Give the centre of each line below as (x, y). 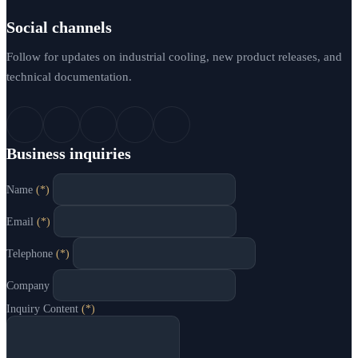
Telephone (31, 253)
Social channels (59, 27)
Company (28, 285)
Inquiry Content (44, 308)
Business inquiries (69, 153)
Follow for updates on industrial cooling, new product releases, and (174, 56)
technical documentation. (69, 76)
